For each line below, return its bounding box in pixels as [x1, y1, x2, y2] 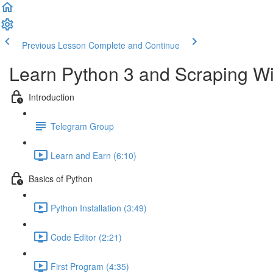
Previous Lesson [22, 39, 86, 51]
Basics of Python [29, 172, 93, 185]
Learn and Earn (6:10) [51, 149, 136, 161]
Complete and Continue [88, 39, 180, 51]
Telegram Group [51, 119, 114, 132]
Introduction [29, 90, 74, 103]
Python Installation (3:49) [51, 201, 147, 214]
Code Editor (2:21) [51, 230, 122, 243]
